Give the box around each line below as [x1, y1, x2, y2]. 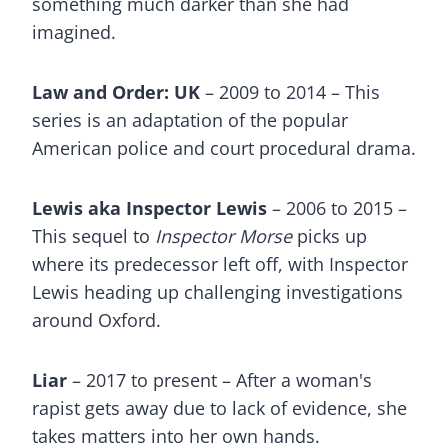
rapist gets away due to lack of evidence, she [32, 396, 407, 420]
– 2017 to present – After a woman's [67, 368, 372, 392]
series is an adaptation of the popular [32, 108, 348, 132]
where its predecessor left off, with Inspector [32, 252, 408, 276]
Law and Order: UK [32, 80, 200, 104]
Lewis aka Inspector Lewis [32, 196, 272, 220]
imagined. [32, 20, 116, 44]
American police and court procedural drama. [32, 136, 416, 160]
